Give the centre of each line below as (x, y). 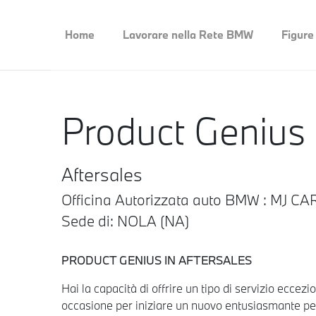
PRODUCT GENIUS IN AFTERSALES (157, 260)
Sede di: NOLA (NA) (125, 220)
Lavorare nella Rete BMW (188, 35)
